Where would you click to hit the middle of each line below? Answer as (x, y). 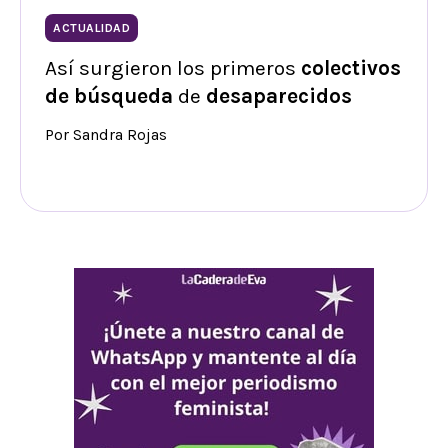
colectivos (351, 67)
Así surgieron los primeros (173, 67)
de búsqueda (109, 95)
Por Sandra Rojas (106, 134)
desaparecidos (279, 95)
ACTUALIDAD (91, 27)
